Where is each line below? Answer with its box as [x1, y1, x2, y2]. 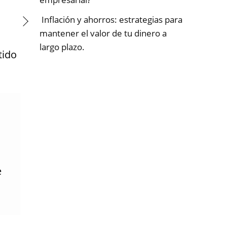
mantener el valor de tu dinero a [40, 27, 167, 39]
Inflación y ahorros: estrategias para [40, 14, 182, 25]
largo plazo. [40, 41, 85, 53]
